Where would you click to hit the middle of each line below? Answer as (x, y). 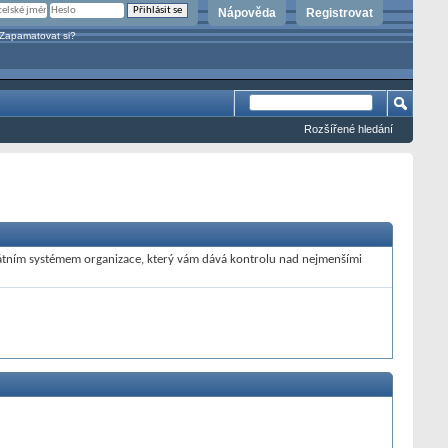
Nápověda (247, 13)
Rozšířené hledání (348, 129)
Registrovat (339, 13)
